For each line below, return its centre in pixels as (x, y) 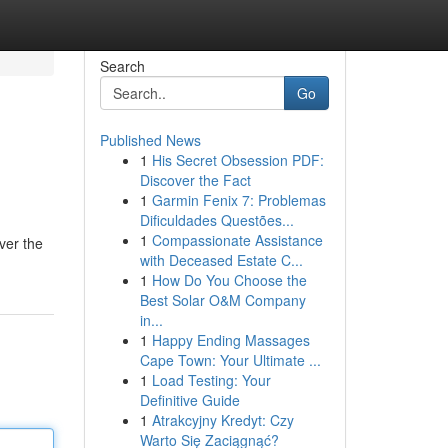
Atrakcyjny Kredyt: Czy (222, 420)
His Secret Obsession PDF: (237, 160)
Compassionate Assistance (237, 240)
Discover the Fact (195, 180)
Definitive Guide (189, 400)
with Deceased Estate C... (221, 260)
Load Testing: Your (211, 380)
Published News (150, 140)
